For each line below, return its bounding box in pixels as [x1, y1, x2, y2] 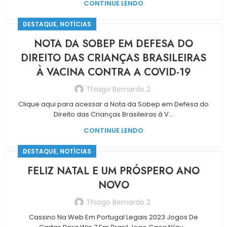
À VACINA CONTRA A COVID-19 [36, 65, 191, 80]
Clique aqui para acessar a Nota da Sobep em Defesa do [18, 99, 209, 109]
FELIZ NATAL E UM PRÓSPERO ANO [27, 164, 200, 178]
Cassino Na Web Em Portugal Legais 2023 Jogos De [29, 212, 198, 222]
